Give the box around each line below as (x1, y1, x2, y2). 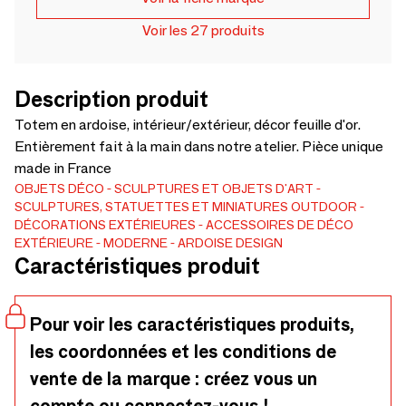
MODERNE (103, 235, 168, 251)
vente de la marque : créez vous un (30, 368, 317, 390)
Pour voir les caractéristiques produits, (30, 314, 354, 335)
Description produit (14, 86, 208, 112)
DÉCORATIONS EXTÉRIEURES (14, 217, 196, 233)
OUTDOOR (291, 198, 357, 215)
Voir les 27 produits (141, 22, 265, 39)
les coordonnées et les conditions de (30, 341, 336, 362)
